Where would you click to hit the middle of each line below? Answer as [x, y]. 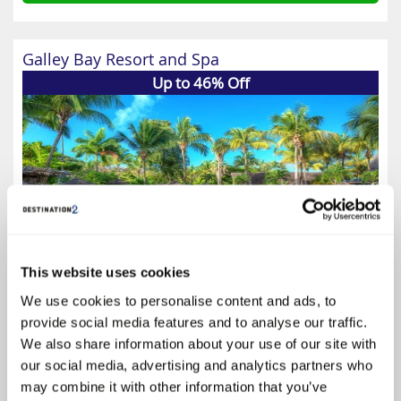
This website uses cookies [106, 272]
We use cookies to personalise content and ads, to [179, 300]
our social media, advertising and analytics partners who [196, 365]
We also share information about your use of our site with [199, 343]
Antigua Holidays [200, 381]
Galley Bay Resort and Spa [121, 59]
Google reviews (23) [200, 353]
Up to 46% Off [200, 83]
